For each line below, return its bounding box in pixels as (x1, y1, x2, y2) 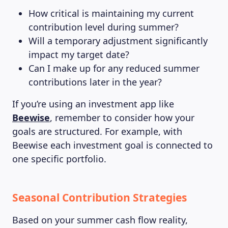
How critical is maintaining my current (28, 7, 194, 19)
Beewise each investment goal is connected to (12, 139, 213, 151)
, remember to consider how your (50, 111, 194, 124)
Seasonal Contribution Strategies (12, 190, 187, 205)
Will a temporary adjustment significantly (28, 35, 208, 47)
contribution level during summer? (28, 21, 179, 33)
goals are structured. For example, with (12, 125, 182, 137)
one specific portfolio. (12, 153, 106, 165)
